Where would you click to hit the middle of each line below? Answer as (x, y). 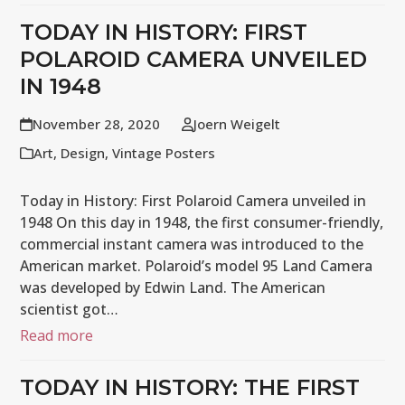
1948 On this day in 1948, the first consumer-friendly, (202, 222)
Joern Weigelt (236, 124)
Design (83, 153)
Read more (57, 335)
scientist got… (70, 309)
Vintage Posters (164, 153)
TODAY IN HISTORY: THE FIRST (190, 387)
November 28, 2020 (96, 124)
